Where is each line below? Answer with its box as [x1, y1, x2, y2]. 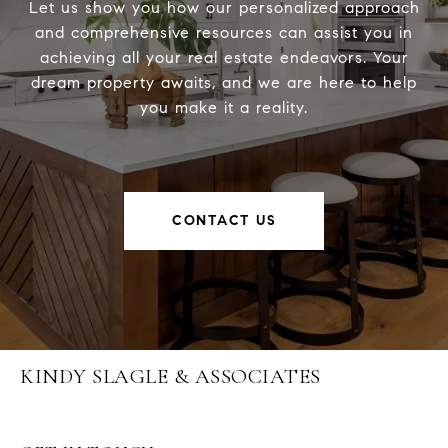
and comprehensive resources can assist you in [35, 22, 413, 42]
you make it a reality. [140, 97, 308, 117]
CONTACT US [172, 211, 276, 229]
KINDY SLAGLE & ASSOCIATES [20, 363, 321, 389]
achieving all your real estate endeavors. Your [39, 47, 409, 67]
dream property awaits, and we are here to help [31, 72, 417, 92]
